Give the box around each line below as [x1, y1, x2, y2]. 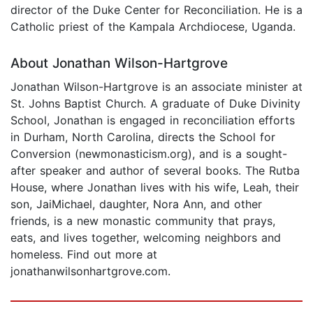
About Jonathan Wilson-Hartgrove [10, 54, 228, 71]
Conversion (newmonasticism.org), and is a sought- [10, 146, 287, 161]
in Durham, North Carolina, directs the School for [10, 129, 275, 144]
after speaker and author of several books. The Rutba [10, 163, 300, 177]
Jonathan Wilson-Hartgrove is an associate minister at [10, 79, 303, 94]
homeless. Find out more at [10, 247, 157, 261]
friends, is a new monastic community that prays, [10, 213, 275, 228]
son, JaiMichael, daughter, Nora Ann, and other [10, 196, 262, 211]
